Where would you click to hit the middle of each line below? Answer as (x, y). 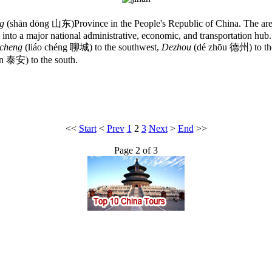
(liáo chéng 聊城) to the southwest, (92, 47)
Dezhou (176, 47)
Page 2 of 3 (136, 150)
